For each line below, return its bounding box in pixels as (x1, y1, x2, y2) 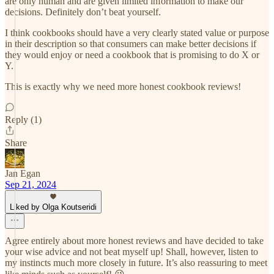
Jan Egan (5, 168, 40, 179)
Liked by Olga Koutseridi (10, 202, 97, 212)
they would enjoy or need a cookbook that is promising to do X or (5, 50, 259, 60)
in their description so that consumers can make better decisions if (5, 39, 256, 49)
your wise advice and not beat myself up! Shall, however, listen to (5, 246, 258, 257)
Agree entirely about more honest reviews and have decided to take (5, 235, 264, 246)
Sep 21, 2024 (5, 179, 56, 190)
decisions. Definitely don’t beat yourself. (5, 7, 161, 17)
